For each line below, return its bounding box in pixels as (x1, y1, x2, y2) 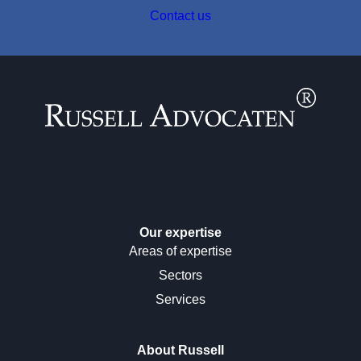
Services (156, 293, 205, 306)
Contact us (150, 9, 211, 23)
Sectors (159, 268, 202, 282)
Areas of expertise (129, 244, 232, 258)
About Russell (137, 343, 224, 357)
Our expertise (139, 226, 222, 239)
